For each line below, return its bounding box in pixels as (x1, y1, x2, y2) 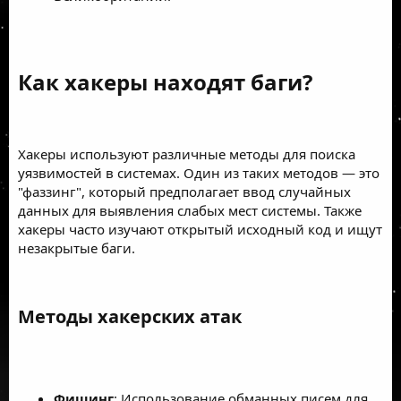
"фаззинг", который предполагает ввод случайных (18, 182, 351, 200)
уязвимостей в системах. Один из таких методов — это (18, 163, 380, 182)
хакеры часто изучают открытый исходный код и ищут (18, 219, 382, 238)
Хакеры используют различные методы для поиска (18, 144, 355, 163)
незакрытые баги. (18, 238, 135, 257)
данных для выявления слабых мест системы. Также (18, 200, 362, 219)
